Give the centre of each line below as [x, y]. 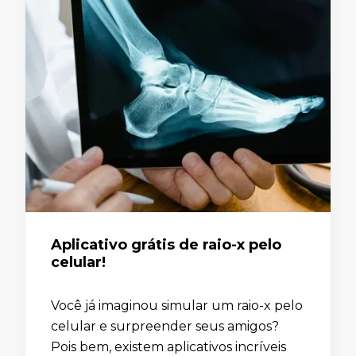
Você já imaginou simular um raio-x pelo [177, 305]
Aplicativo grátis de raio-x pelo [166, 244]
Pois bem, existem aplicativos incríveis [168, 346]
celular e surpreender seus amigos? [165, 326]
